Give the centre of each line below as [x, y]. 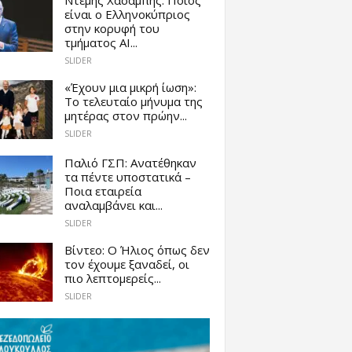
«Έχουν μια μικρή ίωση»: [130, 87]
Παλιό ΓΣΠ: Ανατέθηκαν [130, 162]
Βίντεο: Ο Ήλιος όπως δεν [137, 250]
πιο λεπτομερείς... [112, 279]
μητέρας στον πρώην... [125, 115]
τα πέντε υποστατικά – [127, 176]
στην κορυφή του [112, 28]
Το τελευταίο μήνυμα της [133, 101]
